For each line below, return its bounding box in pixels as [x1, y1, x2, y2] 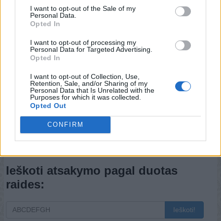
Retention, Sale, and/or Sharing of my [30, 79, 147, 87]
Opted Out [30, 101, 67, 110]
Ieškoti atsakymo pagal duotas [6, 163, 178, 177]
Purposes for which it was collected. [30, 93, 141, 101]
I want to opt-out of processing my [30, 38, 136, 46]
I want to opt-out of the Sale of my [30, 4, 136, 12]
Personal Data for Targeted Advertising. [30, 45, 152, 53]
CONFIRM [47, 121, 84, 128]
